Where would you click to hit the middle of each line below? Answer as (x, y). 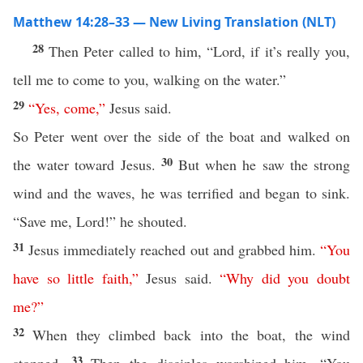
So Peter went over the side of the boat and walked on (181, 136)
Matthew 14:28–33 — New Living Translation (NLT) (174, 22)
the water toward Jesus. (87, 164)
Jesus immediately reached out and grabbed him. (174, 250)
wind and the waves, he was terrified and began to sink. (181, 193)
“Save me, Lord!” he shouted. (100, 221)
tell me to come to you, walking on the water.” (149, 79)
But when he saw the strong (265, 164)
